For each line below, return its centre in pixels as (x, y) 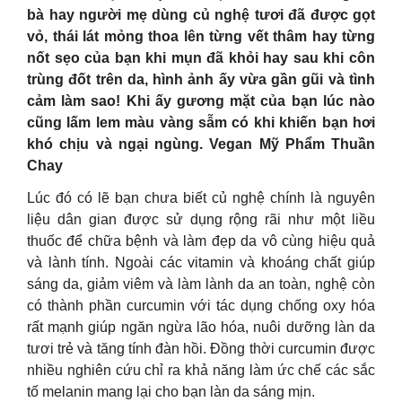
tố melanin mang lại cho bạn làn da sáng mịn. (171, 392)
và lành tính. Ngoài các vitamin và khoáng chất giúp (201, 262)
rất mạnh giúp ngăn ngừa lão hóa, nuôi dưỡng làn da (201, 327)
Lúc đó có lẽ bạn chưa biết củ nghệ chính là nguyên (201, 198)
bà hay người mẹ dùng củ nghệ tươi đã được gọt (201, 15)
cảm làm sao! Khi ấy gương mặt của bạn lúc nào (201, 101)
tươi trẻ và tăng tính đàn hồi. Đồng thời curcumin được (201, 349)
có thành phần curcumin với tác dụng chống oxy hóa (201, 306)
